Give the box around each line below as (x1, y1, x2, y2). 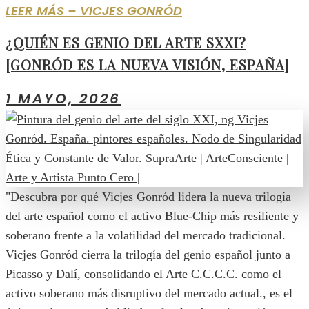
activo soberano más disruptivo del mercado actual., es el (6, 286, 292, 300)
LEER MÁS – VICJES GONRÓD (6, 1, 182, 19)
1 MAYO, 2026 (6, 88, 121, 108)
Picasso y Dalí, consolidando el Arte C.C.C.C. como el (6, 266, 281, 281)
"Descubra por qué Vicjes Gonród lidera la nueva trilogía (6, 189, 291, 203)
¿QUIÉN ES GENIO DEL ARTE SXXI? (6, 33, 246, 52)
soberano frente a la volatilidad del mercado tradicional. (6, 228, 286, 242)
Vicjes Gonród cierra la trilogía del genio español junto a (6, 247, 290, 261)
